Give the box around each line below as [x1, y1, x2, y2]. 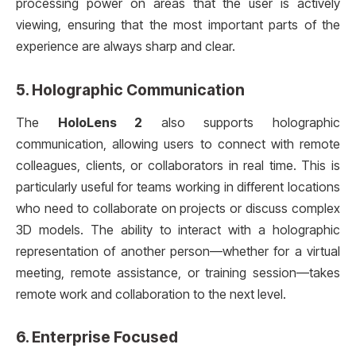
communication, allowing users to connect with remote [16, 136, 340, 152]
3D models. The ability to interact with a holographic [16, 222, 340, 238]
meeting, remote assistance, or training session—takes [16, 265, 340, 281]
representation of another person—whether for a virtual [16, 243, 340, 259]
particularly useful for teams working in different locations [16, 179, 340, 195]
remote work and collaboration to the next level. [16, 286, 286, 302]
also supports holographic [142, 114, 341, 130]
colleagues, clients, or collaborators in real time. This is [16, 157, 340, 173]
